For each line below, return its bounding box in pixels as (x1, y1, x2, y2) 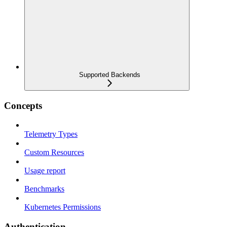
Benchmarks (24, 184, 64, 194)
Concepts (4, 100, 42, 111)
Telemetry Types (24, 130, 78, 139)
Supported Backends (79, 71, 140, 79)
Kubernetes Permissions (24, 203, 101, 212)
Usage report (24, 166, 65, 175)
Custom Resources (24, 148, 84, 157)
